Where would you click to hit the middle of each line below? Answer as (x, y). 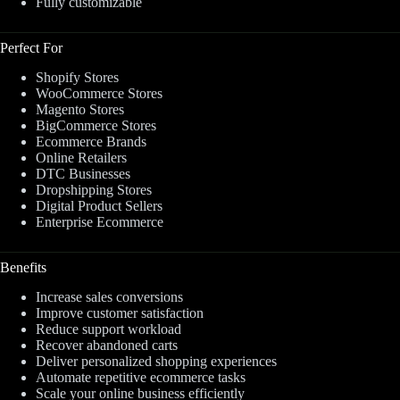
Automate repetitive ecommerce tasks (141, 377)
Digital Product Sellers (99, 205)
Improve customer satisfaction (120, 312)
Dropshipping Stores (94, 189)
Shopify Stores (77, 77)
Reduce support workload (108, 329)
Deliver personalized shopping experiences (156, 361)
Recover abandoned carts (107, 345)
